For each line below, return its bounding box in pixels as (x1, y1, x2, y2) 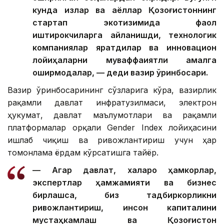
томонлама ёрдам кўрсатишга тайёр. (7, 147, 158, 157)
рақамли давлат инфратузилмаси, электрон (7, 97, 216, 107)
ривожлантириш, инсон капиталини (32, 202, 216, 212)
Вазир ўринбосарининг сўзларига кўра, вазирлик (7, 84, 216, 95)
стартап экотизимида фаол (32, 17, 216, 27)
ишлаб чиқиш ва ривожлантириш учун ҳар (7, 134, 216, 145)
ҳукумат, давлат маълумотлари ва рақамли (7, 109, 216, 120)
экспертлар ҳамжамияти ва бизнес (32, 177, 216, 187)
